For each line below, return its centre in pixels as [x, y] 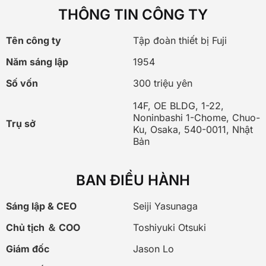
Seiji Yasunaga [165, 206]
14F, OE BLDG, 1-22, [178, 106]
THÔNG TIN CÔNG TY [133, 15]
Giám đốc [28, 249]
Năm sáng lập [37, 62]
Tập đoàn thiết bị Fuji [180, 41]
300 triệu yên [163, 83]
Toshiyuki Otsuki [170, 228]
